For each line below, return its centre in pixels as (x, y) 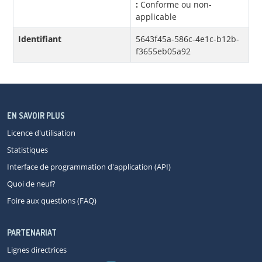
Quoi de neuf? (31, 184)
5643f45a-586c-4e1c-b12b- (187, 39)
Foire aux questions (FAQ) (52, 201)
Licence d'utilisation (41, 133)
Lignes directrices (37, 250)
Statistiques (27, 150)
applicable (156, 17)
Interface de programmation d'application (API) (89, 167)
